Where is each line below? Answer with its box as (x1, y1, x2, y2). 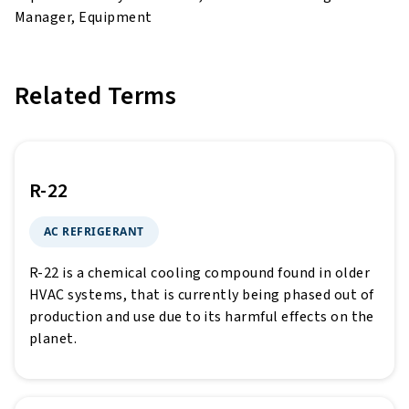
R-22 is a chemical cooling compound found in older (29, 263, 371, 284)
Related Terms (15, 78, 177, 115)
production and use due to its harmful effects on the (29, 307, 374, 328)
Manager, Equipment (15, 7, 152, 28)
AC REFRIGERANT (44, 224, 144, 240)
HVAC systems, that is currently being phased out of (29, 285, 374, 306)
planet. (29, 329, 78, 350)
